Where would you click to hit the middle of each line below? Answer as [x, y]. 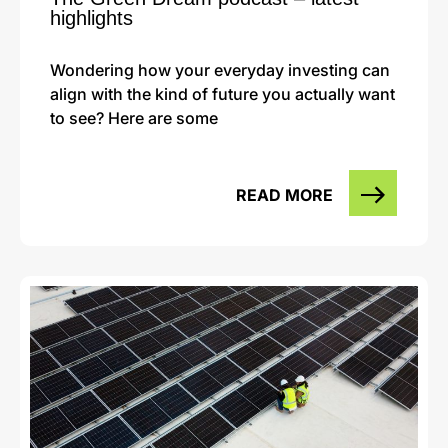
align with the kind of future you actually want [222, 93]
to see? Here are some [134, 117]
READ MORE [284, 194]
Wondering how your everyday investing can [220, 69]
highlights [91, 17]
